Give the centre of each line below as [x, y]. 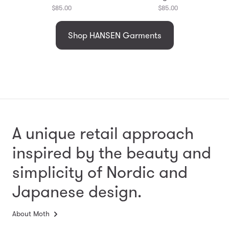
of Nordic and [138, 172]
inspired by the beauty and [112, 153]
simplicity [50, 172]
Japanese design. [77, 191]
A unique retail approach [103, 133]
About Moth [31, 213]
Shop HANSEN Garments [114, 35]
